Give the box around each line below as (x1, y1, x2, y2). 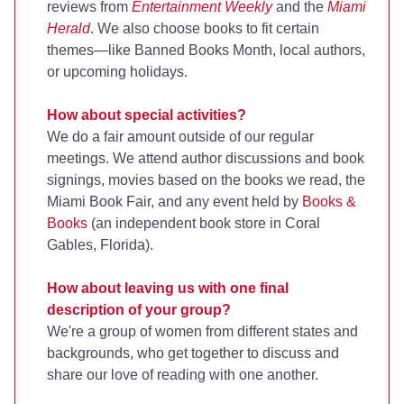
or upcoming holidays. (47, 63, 188, 79)
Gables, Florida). (47, 236, 153, 252)
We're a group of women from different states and (47, 323, 358, 339)
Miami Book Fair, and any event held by (47, 193, 302, 209)
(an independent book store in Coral (87, 215, 320, 231)
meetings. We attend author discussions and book (47, 150, 364, 166)
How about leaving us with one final (47, 280, 289, 296)
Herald (47, 20, 90, 36)
